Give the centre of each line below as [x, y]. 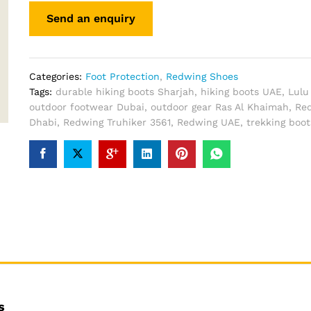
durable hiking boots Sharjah [125, 91]
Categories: [57, 76]
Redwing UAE [208, 122]
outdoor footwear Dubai [86, 107]
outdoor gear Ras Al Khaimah [219, 107]
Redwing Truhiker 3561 [117, 122]
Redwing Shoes [202, 76]
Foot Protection [122, 76]
